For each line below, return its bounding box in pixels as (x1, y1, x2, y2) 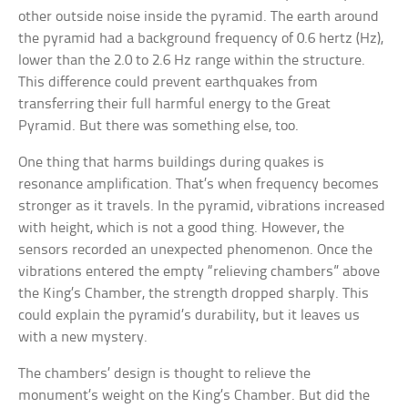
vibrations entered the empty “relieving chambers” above (18, 264, 381, 280)
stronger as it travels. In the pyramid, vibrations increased (18, 199, 386, 215)
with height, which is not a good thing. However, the (18, 220, 345, 237)
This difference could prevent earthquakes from (18, 75, 319, 91)
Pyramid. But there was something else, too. (18, 118, 300, 135)
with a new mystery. (18, 330, 148, 346)
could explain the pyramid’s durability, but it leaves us (18, 308, 361, 324)
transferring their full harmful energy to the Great (18, 97, 331, 113)
